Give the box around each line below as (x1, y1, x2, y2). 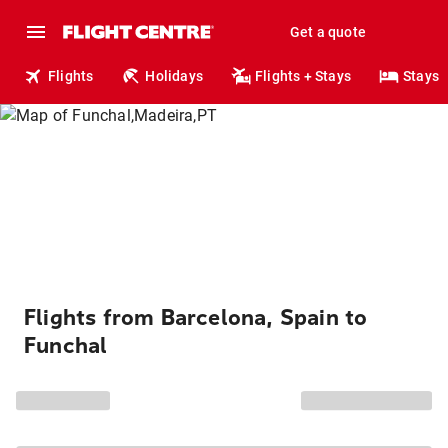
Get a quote (289, 24, 366, 40)
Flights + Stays (255, 68, 352, 84)
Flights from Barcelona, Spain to (24, 305, 368, 331)
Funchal (24, 333, 108, 359)
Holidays (145, 68, 204, 84)
